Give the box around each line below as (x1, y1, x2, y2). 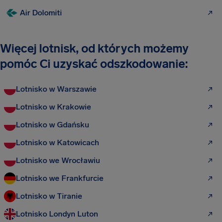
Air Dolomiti (20, 8, 62, 17)
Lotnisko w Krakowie (16, 102, 91, 111)
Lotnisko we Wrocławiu (16, 156, 100, 165)
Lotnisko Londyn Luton (16, 209, 98, 219)
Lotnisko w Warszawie (16, 84, 97, 94)
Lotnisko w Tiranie (16, 191, 82, 201)
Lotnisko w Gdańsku (16, 120, 89, 129)
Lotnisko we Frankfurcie (16, 173, 104, 183)
